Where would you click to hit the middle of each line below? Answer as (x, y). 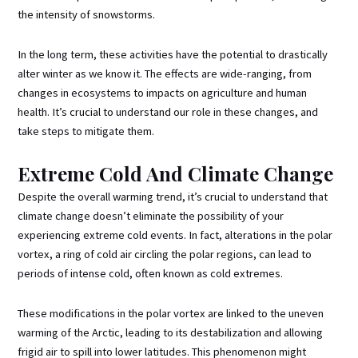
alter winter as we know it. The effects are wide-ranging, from (165, 73)
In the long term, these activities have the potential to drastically (173, 54)
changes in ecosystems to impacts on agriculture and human (163, 92)
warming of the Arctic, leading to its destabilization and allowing (171, 332)
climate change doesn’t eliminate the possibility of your (151, 216)
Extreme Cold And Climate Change (176, 174)
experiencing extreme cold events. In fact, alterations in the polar (175, 235)
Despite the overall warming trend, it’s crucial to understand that (173, 197)
